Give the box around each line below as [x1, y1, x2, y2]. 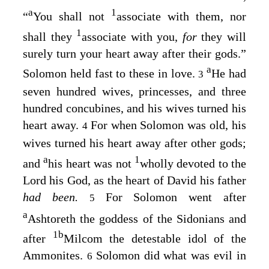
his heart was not [48, 156, 134, 170]
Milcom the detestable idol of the [63, 232, 247, 246]
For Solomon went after [105, 190, 247, 204]
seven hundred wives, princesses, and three [23, 85, 246, 98]
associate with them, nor [116, 9, 246, 23]
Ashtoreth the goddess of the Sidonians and [28, 211, 246, 225]
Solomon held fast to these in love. [23, 67, 199, 80]
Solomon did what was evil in [95, 249, 247, 262]
